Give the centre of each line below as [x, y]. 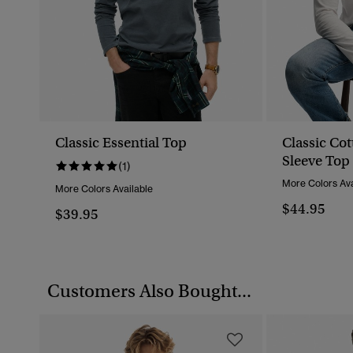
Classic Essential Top [121, 143]
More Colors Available [104, 189]
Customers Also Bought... [149, 291]
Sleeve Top [316, 161]
